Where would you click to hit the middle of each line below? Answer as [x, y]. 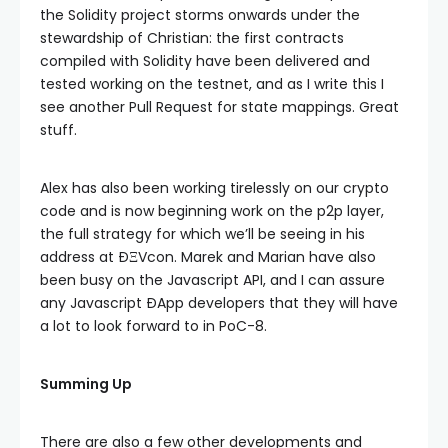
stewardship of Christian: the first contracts [192, 38]
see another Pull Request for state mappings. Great [219, 107]
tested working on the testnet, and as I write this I [212, 84]
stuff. [58, 130]
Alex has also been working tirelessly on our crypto [214, 188]
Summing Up [86, 384]
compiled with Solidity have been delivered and [205, 61]
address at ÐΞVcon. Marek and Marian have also [208, 257]
